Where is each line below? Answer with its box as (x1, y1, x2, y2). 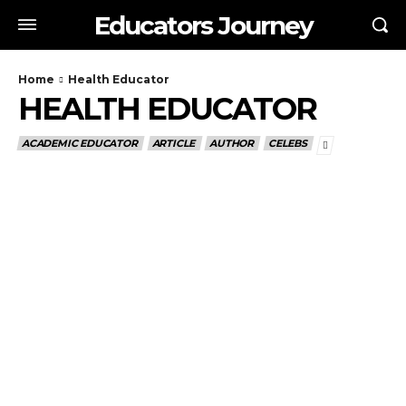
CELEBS (268, 137, 307, 150)
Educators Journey (93, 9, 313, 41)
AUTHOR (209, 137, 255, 150)
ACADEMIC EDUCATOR (22, 137, 138, 150)
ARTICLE (151, 137, 196, 150)
